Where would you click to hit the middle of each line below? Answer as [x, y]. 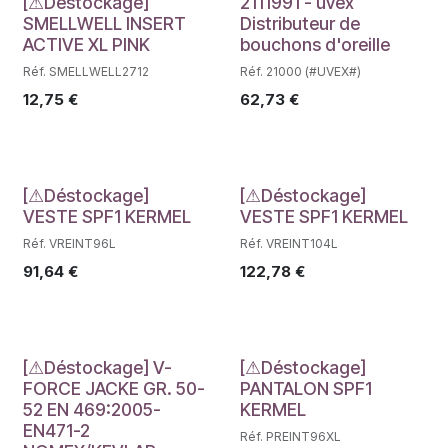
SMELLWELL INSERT [104, 23]
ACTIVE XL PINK [86, 44]
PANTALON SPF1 [305, 388]
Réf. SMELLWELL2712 [86, 71]
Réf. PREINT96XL [290, 436]
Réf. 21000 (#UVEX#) [300, 71]
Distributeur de [299, 23]
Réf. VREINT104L [288, 243]
